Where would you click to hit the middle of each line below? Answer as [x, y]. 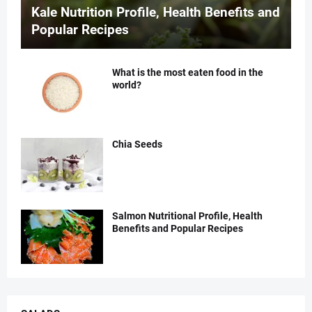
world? [127, 85]
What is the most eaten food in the [188, 72]
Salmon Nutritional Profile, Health [187, 216]
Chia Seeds [137, 144]
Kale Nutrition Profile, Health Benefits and [156, 12]
